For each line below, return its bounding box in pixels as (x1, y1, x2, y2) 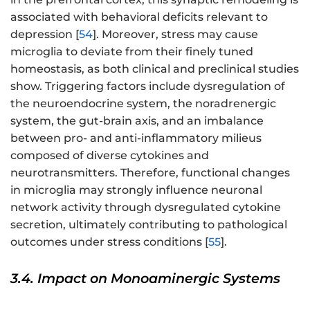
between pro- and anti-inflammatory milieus (10, 131, 262, 145)
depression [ (10, 27, 79, 41)
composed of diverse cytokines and (10, 148, 209, 162)
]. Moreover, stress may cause (93, 27, 258, 41)
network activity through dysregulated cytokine (10, 200, 281, 214)
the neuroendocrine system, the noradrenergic (10, 96, 276, 110)
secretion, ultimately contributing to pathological (10, 217, 287, 231)
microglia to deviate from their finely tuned (10, 44, 253, 58)
